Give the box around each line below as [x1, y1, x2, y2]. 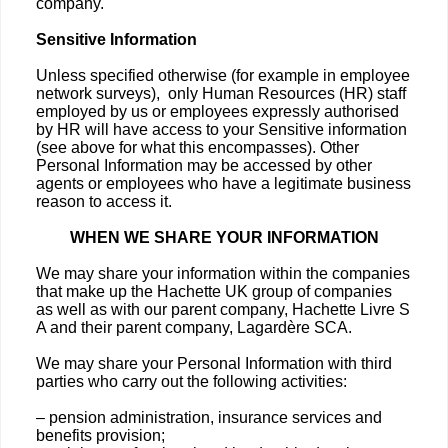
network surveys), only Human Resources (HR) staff [36, 85, 406, 102]
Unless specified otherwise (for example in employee [36, 67, 410, 84]
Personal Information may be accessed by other [36, 157, 372, 174]
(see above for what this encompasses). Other [36, 139, 359, 156]
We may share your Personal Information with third [36, 355, 392, 372]
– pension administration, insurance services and [36, 409, 382, 426]
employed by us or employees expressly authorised [36, 103, 399, 120]
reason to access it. [36, 193, 172, 210]
